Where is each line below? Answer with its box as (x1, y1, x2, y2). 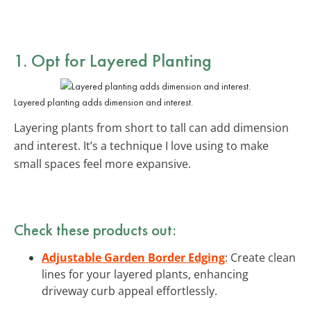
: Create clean (225, 249, 296, 265)
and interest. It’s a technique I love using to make (14, 137, 269, 153)
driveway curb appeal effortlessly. (42, 283, 217, 299)
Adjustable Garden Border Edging (42, 249, 225, 265)
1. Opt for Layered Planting (14, 48, 212, 72)
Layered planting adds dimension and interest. (14, 95, 193, 108)
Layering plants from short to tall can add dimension (14, 119, 289, 135)
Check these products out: (14, 219, 176, 240)
